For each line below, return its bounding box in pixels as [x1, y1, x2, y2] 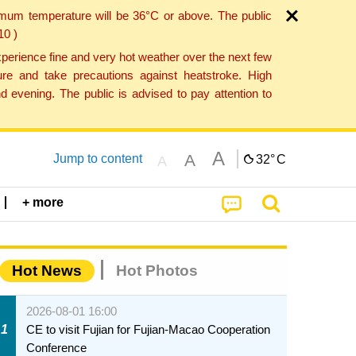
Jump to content [52, 151, 142, 165]
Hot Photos [116, 262, 198, 280]
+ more [22, 195, 64, 210]
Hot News [12, 262, 82, 280]
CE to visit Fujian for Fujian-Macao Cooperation [26, 323, 271, 337]
